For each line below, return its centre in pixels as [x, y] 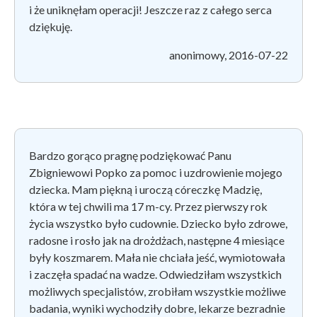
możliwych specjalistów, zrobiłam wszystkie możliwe [157, 291]
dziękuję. [51, 26]
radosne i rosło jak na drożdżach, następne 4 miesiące [157, 240]
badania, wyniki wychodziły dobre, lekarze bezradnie [157, 308]
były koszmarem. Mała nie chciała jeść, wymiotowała [157, 257]
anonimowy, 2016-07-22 [229, 54]
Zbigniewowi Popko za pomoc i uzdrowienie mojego [156, 172]
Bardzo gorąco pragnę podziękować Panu [130, 155]
